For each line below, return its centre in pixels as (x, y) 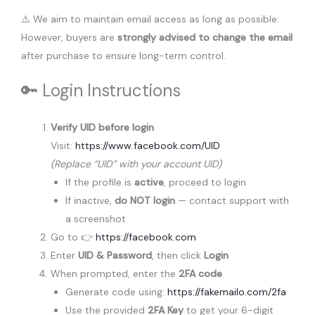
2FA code (200, 273)
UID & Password (115, 255)
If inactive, (90, 200)
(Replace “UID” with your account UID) (136, 163)
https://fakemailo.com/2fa (227, 291)
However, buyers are (69, 37)
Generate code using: (116, 291)
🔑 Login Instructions (101, 90)
